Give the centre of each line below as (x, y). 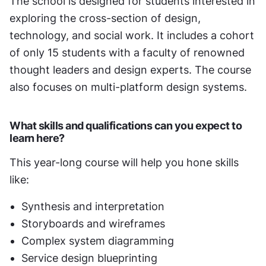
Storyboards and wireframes (93, 224)
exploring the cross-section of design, (105, 18)
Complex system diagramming (98, 241)
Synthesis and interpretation (93, 207)
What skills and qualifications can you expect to (126, 126)
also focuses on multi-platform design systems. (128, 87)
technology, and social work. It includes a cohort (132, 36)
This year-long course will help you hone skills (124, 163)
